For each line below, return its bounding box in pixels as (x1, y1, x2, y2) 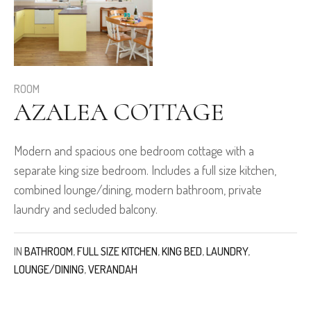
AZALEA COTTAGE (14, 97, 224, 128)
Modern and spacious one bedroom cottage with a (14, 143, 254, 159)
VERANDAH (88, 262, 137, 277)
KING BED (162, 244, 202, 259)
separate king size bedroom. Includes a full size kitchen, (14, 162, 276, 178)
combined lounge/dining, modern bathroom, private (14, 182, 262, 198)
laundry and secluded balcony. (14, 201, 158, 217)
